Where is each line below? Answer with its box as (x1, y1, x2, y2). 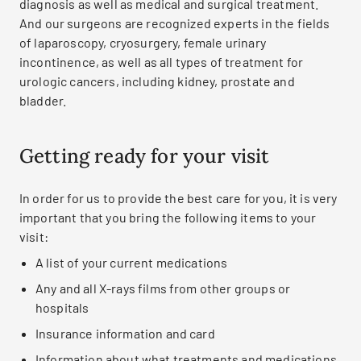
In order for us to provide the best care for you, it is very (19, 190, 338, 205)
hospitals (35, 300, 89, 315)
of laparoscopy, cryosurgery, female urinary (19, 35, 266, 50)
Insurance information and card (35, 326, 215, 341)
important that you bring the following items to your (19, 210, 317, 225)
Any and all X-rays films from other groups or (35, 280, 291, 296)
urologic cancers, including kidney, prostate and (19, 73, 295, 89)
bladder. (19, 93, 67, 108)
